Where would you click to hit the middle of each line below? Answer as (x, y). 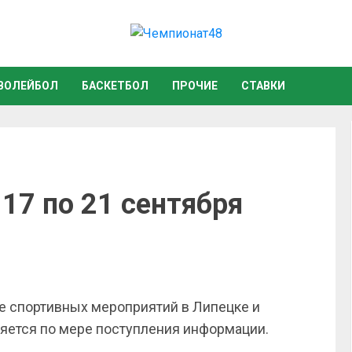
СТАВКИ (263, 86)
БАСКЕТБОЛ (115, 86)
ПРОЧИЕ (195, 86)
